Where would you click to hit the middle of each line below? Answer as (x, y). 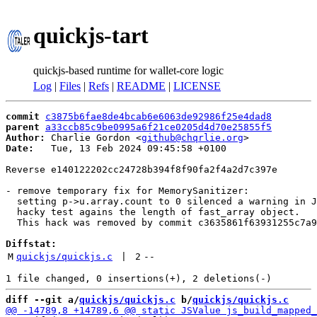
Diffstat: (31, 244)
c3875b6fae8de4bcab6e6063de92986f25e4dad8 (158, 116)
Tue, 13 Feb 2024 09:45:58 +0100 (130, 148)
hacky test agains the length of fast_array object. (153, 212)
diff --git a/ (42, 300)
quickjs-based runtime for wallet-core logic (128, 70)
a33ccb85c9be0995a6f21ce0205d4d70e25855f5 (158, 127)
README (141, 86)
